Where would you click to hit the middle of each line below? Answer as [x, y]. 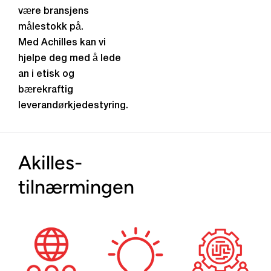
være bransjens [54, 11]
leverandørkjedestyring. [73, 106]
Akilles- [50, 163]
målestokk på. [51, 27]
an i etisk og [46, 74]
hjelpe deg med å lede [70, 59]
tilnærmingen [76, 187]
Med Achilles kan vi [62, 43]
